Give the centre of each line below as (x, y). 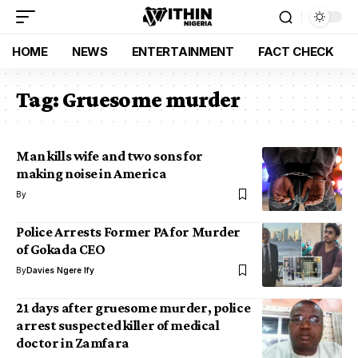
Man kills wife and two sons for (109, 156)
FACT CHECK (296, 51)
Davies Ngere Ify (60, 270)
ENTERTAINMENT (183, 51)
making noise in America (91, 173)
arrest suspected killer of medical (118, 325)
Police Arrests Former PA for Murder (128, 232)
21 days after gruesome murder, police (133, 308)
